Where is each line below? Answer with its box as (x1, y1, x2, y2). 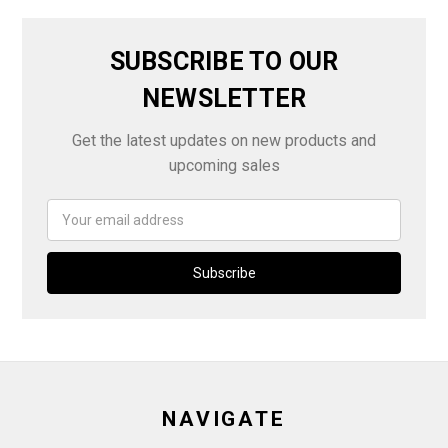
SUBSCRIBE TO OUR (109, 46, 339, 76)
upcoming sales (168, 155, 280, 175)
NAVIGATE (162, 406, 286, 431)
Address (47, 221, 101, 238)
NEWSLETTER (141, 83, 307, 113)
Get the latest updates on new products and (72, 130, 376, 150)
